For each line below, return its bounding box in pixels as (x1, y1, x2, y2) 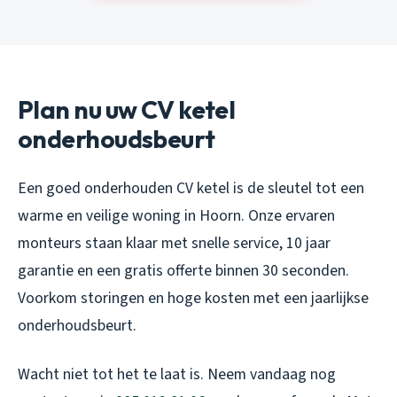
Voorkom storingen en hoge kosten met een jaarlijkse (18, 286, 369, 309)
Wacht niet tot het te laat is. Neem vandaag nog (18, 362, 336, 385)
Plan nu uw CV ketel (18, 93, 236, 125)
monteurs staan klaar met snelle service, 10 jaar (18, 231, 331, 254)
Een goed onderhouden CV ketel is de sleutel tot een (18, 176, 364, 199)
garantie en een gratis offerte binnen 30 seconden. (18, 259, 349, 282)
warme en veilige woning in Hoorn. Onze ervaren (18, 204, 335, 227)
